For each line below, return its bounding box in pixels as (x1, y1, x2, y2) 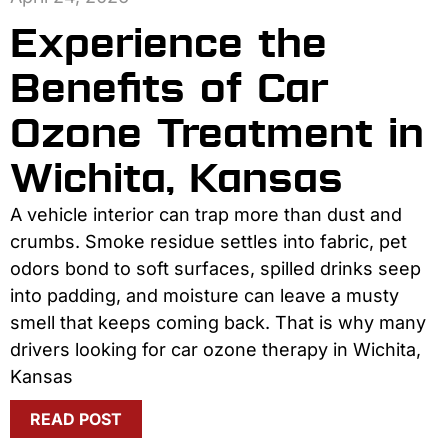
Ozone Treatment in (10, 107, 424, 161)
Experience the (10, 17, 327, 71)
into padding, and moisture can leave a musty (10, 285, 399, 307)
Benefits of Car (10, 62, 328, 116)
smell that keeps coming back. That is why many (10, 312, 426, 334)
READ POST (30, 409, 122, 430)
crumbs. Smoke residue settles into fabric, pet (10, 231, 407, 253)
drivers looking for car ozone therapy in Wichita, (10, 339, 421, 361)
